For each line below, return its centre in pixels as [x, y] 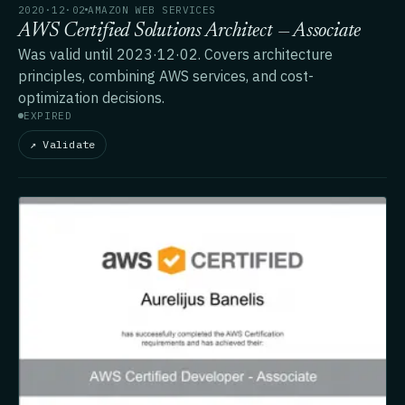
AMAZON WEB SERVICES [152, 9]
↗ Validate [63, 144]
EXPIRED [48, 115]
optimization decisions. [91, 97]
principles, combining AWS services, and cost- [166, 75]
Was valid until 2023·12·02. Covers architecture [175, 54]
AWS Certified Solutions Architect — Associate [190, 31]
